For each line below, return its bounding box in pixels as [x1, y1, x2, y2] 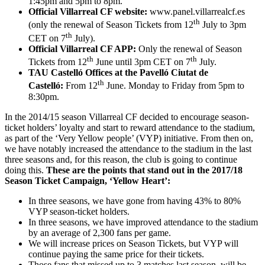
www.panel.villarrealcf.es [147, 7, 245, 17]
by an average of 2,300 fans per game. [28, 227, 171, 238]
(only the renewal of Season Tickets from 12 [28, 20, 193, 30]
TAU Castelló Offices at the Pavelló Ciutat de [28, 67, 208, 78]
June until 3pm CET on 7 [93, 57, 190, 67]
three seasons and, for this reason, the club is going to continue [5, 154, 237, 164]
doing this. [5, 164, 46, 175]
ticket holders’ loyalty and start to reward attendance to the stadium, [5, 122, 255, 132]
